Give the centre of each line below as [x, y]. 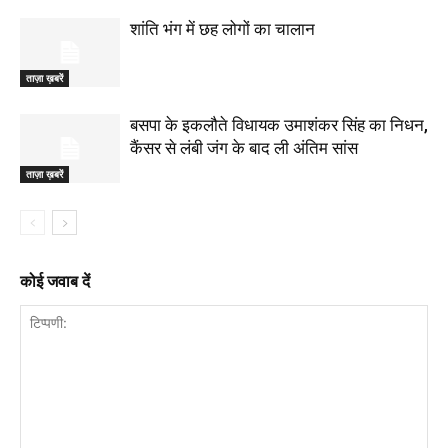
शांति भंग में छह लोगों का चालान [222, 29]
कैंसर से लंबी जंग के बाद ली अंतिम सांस [244, 148]
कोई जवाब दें [55, 281]
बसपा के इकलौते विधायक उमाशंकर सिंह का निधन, [279, 125]
